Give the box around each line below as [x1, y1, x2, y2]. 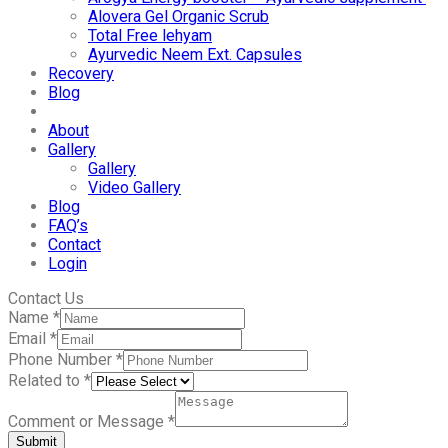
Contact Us [8, 289, 84, 309]
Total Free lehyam [88, 26, 212, 46]
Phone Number [8, 350, 116, 370]
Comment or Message [8, 412, 168, 432]
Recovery [48, 64, 114, 84]
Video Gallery [88, 178, 181, 198]
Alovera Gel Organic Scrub [88, 7, 269, 27]
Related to [8, 371, 84, 391]
